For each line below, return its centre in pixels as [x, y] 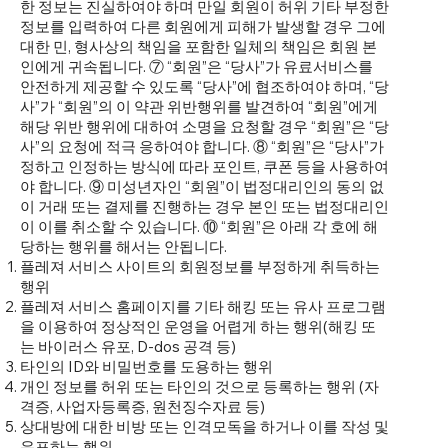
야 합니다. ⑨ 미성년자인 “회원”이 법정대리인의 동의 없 [202, 187]
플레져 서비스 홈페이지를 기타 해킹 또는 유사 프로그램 [203, 307]
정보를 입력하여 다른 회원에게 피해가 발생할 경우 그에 [203, 27]
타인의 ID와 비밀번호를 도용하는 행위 [146, 367]
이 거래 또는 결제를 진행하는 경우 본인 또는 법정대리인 [204, 207]
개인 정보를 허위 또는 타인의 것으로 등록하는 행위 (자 [199, 387]
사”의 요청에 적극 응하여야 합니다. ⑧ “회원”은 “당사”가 [202, 147]
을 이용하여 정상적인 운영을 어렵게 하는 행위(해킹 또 [198, 327]
